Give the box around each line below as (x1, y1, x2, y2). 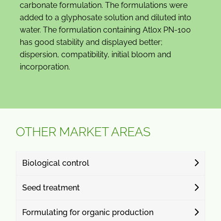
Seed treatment (22, 183, 80, 192)
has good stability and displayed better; (20, 37, 162, 47)
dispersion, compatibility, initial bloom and (20, 49, 171, 59)
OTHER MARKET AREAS (16, 124, 150, 139)
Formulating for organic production (22, 207, 153, 217)
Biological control (22, 158, 89, 168)
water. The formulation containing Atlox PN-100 (20, 25, 191, 35)
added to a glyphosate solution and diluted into (20, 12, 191, 22)
